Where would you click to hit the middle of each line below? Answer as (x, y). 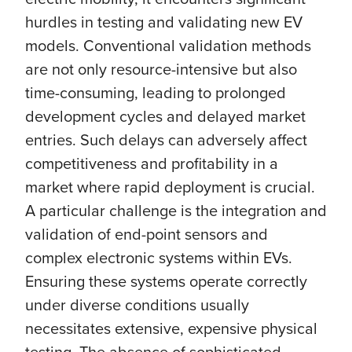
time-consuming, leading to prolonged (156, 92)
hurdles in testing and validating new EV (164, 22)
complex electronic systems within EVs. (159, 257)
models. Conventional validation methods (168, 45)
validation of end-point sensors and (147, 234)
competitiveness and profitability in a (152, 163)
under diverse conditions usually (137, 304)
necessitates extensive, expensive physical (171, 328)
